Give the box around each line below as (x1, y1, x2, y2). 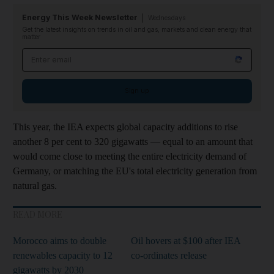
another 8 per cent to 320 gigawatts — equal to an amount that (13, 136, 253, 147)
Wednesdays (148, 13, 186, 22)
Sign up (125, 86, 149, 95)
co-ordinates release (131, 250, 207, 261)
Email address (22, 49, 85, 60)
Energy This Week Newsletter (22, 12, 138, 22)
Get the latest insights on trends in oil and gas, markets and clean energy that (22, 25, 251, 34)
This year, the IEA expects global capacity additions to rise (13, 121, 238, 132)
